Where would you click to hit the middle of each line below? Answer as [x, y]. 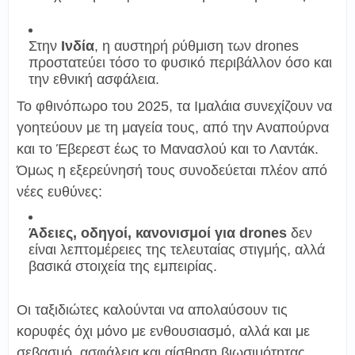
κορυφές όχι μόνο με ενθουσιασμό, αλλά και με [163, 331]
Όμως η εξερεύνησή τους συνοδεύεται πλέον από [172, 170]
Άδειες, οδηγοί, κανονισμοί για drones [158, 233]
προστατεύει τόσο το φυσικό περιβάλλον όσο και [180, 62]
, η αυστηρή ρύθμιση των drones [197, 46]
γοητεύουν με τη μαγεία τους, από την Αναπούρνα [173, 127]
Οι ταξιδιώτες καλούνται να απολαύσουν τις [152, 309]
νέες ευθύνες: [59, 191]
